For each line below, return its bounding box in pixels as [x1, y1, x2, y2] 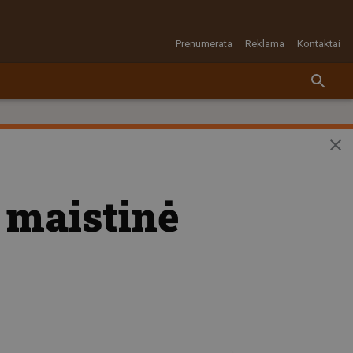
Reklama [245, 38, 284, 50]
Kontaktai [297, 38, 340, 50]
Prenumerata [176, 38, 232, 50]
